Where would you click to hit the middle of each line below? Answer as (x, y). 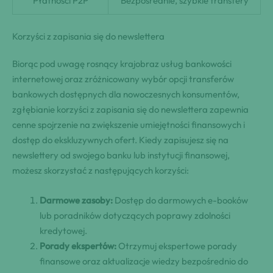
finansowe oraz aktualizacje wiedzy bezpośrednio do (144, 261)
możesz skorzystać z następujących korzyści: (101, 170)
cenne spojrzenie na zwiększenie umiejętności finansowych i (129, 124)
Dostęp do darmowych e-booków (180, 200)
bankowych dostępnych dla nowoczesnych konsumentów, (126, 94)
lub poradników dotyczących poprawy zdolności (135, 215)
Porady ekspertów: (78, 246)
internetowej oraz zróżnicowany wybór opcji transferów (123, 79)
